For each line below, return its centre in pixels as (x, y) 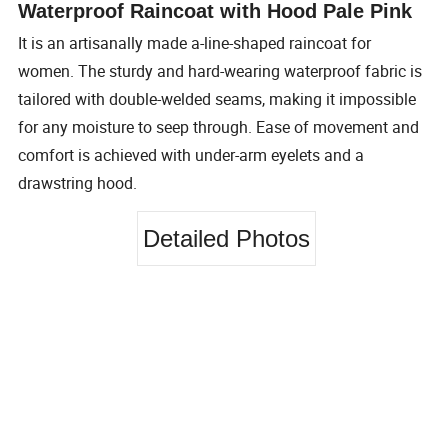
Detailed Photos (227, 238)
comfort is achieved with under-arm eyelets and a (191, 155)
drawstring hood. (78, 183)
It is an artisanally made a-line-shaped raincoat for (195, 43)
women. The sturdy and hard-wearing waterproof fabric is (220, 71)
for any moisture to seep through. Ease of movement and (219, 127)
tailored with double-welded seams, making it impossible (217, 99)
